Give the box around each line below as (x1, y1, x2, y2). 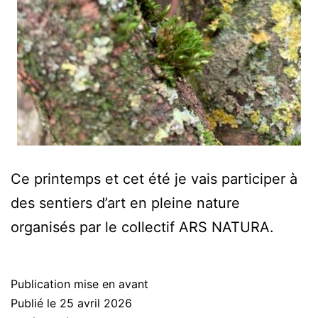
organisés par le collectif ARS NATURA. (11, 219, 274, 236)
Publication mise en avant (11, 277, 148, 291)
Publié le (11, 296, 60, 310)
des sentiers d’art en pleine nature (11, 194, 240, 212)
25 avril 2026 (60, 296, 132, 310)
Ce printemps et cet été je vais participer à (11, 170, 297, 187)
